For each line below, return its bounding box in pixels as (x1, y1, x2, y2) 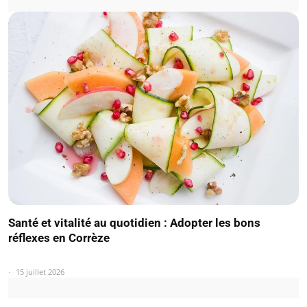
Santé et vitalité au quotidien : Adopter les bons (8, 215, 260, 230)
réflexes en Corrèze (8, 230, 110, 245)
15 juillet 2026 (16, 266, 64, 277)
